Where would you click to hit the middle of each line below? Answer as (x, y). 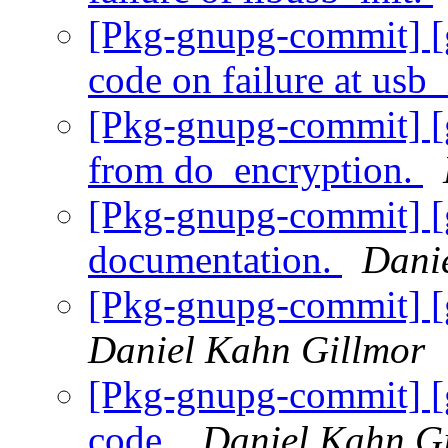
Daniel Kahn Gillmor (256, 350)
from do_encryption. (255, 170)
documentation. (215, 260)
